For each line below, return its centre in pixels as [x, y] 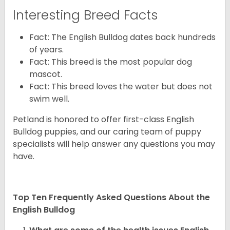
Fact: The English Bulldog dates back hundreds [122, 37]
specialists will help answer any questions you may [114, 144]
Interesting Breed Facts [85, 15]
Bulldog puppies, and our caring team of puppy [107, 132]
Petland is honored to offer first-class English [103, 120]
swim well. [49, 99]
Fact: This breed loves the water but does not [121, 87]
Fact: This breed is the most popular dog [111, 62]
